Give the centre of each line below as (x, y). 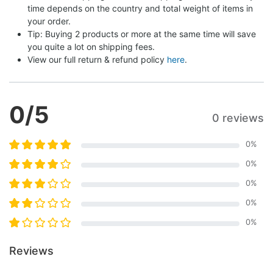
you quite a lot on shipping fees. (91, 46)
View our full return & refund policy (97, 59)
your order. (49, 21)
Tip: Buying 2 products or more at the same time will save (142, 34)
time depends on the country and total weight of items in (140, 8)
